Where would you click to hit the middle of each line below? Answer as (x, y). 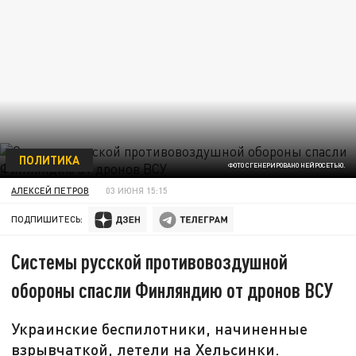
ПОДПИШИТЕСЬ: (47, 219)
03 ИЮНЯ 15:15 (137, 190)
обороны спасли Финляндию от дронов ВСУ (172, 290)
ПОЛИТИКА (49, 159)
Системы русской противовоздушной (150, 261)
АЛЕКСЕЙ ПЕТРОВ (50, 190)
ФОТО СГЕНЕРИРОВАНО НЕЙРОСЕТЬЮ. (286, 166)
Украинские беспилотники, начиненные (160, 329)
